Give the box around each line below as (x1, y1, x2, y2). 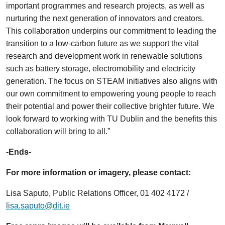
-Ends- (6, 148, 31, 156)
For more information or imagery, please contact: (6, 168, 191, 177)
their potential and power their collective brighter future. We (6, 102, 214, 110)
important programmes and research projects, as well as (6, 2, 204, 10)
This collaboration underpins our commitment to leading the (6, 27, 216, 35)
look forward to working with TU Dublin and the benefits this (6, 115, 217, 123)
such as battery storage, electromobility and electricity (6, 64, 195, 73)
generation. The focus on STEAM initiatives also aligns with (6, 77, 217, 85)
